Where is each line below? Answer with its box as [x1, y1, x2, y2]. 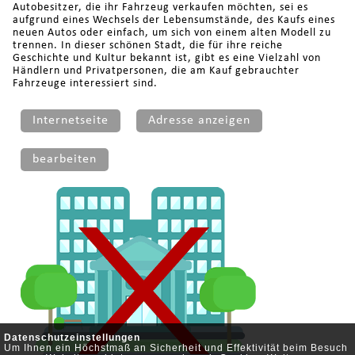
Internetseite [32, 113, 109, 127]
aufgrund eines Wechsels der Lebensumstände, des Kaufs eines [12, 13, 335, 26]
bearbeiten [32, 152, 97, 166]
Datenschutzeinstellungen [4, 332, 140, 343]
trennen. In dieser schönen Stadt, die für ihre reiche [12, 39, 283, 52]
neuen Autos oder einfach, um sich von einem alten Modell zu [12, 26, 331, 39]
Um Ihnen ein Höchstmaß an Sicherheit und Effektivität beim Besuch [4, 342, 348, 353]
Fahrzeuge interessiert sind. [12, 77, 158, 90]
